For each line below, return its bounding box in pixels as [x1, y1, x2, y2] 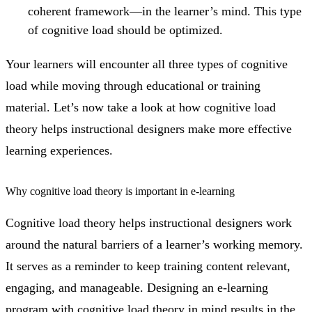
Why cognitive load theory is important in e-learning [6, 185, 235, 197]
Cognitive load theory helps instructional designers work [6, 215, 292, 230]
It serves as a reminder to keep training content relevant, [6, 258, 290, 273]
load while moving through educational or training [6, 78, 260, 93]
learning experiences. [6, 143, 113, 157]
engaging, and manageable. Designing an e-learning [6, 280, 268, 295]
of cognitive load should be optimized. [28, 22, 223, 37]
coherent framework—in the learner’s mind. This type [28, 3, 302, 18]
